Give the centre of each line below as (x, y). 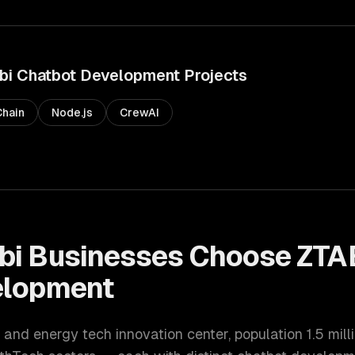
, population (267, 334)
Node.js (72, 113)
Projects (214, 75)
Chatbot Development (98, 75)
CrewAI (139, 113)
